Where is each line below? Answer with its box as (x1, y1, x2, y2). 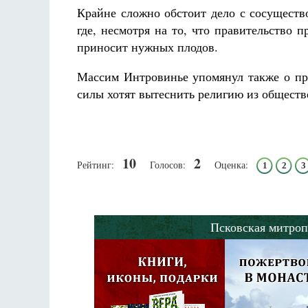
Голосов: (150, 158, 186, 171)
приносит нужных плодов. (77, 38, 218, 55)
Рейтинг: (77, 158, 114, 171)
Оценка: (214, 158, 248, 171)
